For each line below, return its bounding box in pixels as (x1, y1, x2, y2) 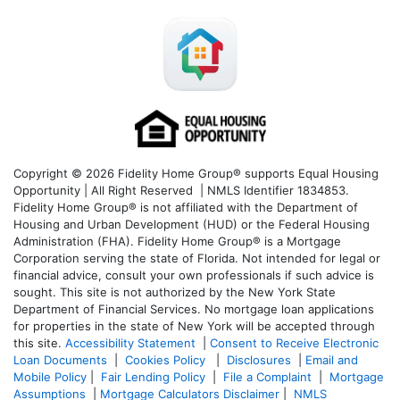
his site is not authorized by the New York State (67, 285, 336, 300)
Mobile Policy (13, 370, 87, 385)
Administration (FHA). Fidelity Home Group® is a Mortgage (13, 234, 341, 249)
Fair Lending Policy (101, 370, 205, 385)
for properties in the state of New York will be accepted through (13, 319, 375, 334)
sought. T (13, 285, 67, 300)
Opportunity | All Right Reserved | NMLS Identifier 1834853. (13, 183, 349, 198)
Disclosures (227, 353, 291, 368)
